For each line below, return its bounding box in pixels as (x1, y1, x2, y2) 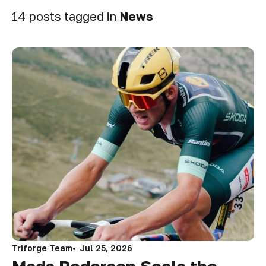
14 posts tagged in (12, 9, 117, 23)
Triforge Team (12, 243, 72, 254)
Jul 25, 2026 (80, 243, 132, 254)
